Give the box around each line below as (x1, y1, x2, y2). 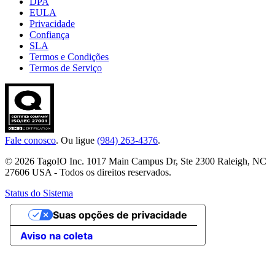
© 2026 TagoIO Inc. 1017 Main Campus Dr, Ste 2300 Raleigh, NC (5, 156, 266, 167)
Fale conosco (5, 135, 56, 146)
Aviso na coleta (20, 230, 93, 242)
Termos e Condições (29, 52, 109, 63)
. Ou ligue (56, 135, 97, 146)
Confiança (29, 29, 69, 41)
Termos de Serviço (29, 63, 102, 74)
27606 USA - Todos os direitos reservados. (5, 167, 171, 178)
